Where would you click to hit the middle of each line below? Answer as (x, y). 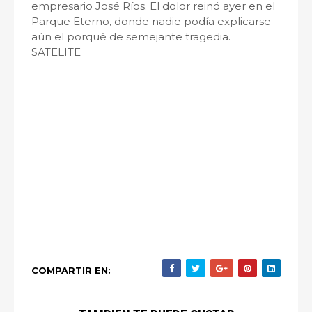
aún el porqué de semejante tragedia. (131, 37)
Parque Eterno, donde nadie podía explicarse (151, 21)
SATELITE (56, 52)
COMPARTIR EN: (71, 270)
